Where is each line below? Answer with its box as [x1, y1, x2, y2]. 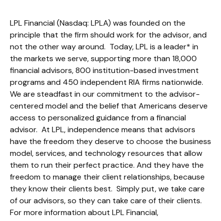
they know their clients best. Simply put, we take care [10, 183, 205, 194]
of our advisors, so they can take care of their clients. [10, 195, 204, 206]
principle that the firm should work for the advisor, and [10, 29, 207, 40]
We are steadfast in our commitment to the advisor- [10, 88, 200, 99]
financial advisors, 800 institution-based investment [10, 65, 199, 75]
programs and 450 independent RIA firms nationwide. [10, 76, 205, 87]
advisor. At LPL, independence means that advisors [10, 124, 195, 135]
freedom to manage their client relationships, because [10, 171, 205, 182]
